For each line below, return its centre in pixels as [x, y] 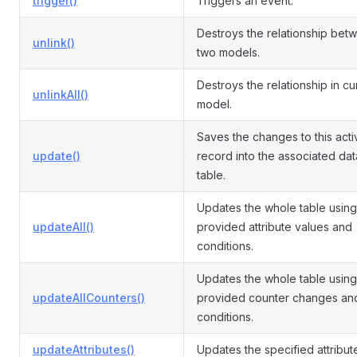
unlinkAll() [61, 94]
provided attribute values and [275, 227]
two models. [228, 52]
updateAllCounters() [89, 298]
